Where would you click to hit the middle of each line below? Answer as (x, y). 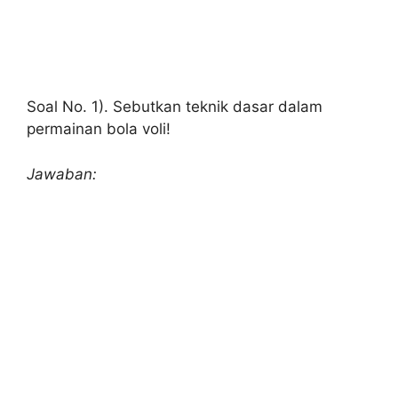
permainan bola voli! (99, 129)
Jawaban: (62, 174)
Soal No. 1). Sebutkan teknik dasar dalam (175, 107)
